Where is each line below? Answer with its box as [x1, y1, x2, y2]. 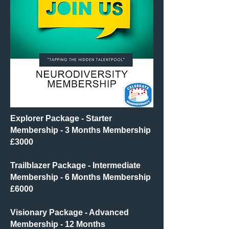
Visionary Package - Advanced [10, 208, 129, 217]
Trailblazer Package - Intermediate [10, 161, 141, 170]
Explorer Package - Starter [10, 114, 112, 123]
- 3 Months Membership [58, 126, 151, 134]
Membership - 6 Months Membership [10, 173, 151, 181]
